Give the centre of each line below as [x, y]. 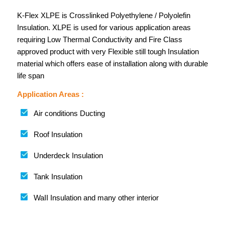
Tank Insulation [58, 177]
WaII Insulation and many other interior [96, 198]
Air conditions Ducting [69, 114]
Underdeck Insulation [68, 156]
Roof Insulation [58, 135]
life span [30, 75]
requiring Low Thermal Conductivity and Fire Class [99, 39]
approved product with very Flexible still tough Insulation [108, 51]
